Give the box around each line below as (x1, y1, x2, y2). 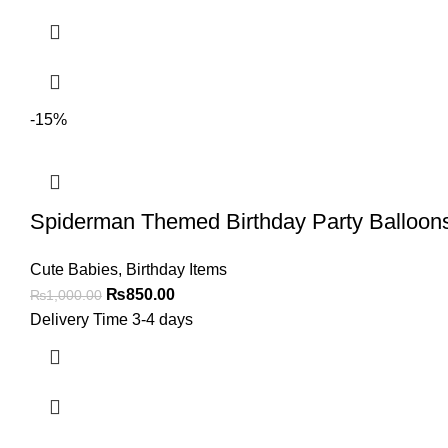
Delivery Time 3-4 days (30, 311, 193, 328)
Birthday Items (126, 261, 227, 278)
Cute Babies (30, 261, 118, 278)
